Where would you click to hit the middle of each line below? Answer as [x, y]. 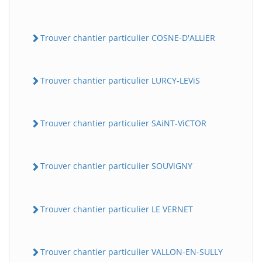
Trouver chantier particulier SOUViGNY [116, 166]
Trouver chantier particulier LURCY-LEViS [120, 80]
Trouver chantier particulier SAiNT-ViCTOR [123, 123]
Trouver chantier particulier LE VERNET [117, 209]
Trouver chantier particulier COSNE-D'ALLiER [128, 37]
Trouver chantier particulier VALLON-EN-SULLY [132, 251]
